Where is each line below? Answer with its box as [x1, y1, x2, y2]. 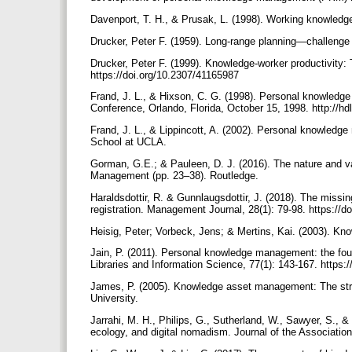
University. [90, 292, 141, 305]
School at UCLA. [90, 136, 170, 148]
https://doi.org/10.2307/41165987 [90, 68, 242, 81]
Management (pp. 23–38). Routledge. [90, 169, 262, 181]
